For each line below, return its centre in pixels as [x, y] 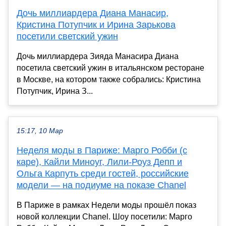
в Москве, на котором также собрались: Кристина [109, 80]
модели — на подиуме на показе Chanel [101, 185]
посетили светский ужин [67, 37]
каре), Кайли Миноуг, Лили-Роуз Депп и [99, 162]
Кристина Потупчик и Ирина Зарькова [96, 25]
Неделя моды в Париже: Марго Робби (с [102, 151]
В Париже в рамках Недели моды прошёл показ [106, 205]
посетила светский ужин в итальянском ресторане [110, 68]
